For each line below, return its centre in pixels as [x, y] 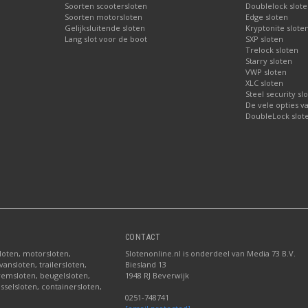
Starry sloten [268, 60]
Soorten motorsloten [104, 16]
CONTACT [143, 237]
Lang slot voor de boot [106, 38]
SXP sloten [264, 38]
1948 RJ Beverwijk [157, 275]
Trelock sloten [272, 49]
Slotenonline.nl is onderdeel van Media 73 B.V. [210, 253]
